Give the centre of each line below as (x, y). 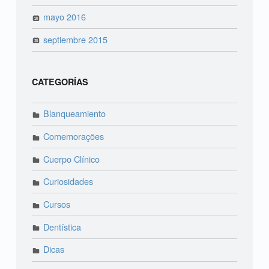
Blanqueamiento (75, 113)
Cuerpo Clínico (72, 159)
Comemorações (74, 136)
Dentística (62, 226)
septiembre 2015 (76, 39)
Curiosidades (68, 181)
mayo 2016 (65, 16)
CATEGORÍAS (60, 81)
